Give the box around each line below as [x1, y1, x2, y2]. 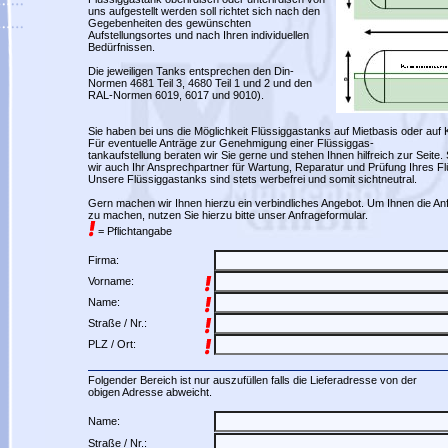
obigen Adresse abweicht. [87, 386, 212, 398]
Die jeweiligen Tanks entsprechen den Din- [87, 65, 294, 77]
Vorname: [87, 275, 134, 287]
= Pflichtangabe [97, 225, 172, 237]
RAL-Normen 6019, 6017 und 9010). [87, 89, 264, 101]
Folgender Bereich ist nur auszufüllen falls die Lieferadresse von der [87, 374, 417, 386]
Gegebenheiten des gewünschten [87, 17, 251, 29]
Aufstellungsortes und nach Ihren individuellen [87, 29, 309, 41]
